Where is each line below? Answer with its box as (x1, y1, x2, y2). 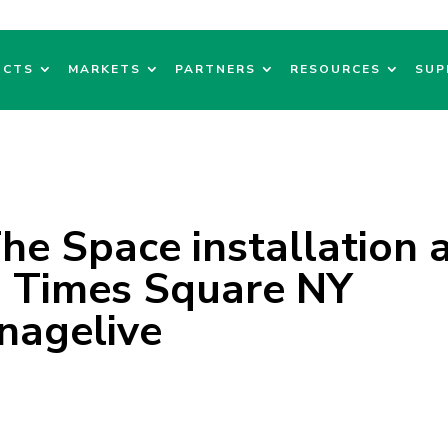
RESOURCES (290, 61, 381, 77)
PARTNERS (175, 61, 256, 77)
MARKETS (68, 61, 141, 77)
